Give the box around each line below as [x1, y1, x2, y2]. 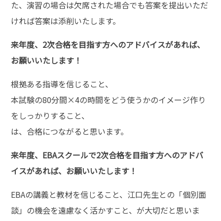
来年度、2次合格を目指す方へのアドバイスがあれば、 [11, 38, 205, 50]
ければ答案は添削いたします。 [11, 14, 121, 27]
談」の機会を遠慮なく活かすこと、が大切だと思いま [11, 204, 200, 216]
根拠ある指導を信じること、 [11, 77, 113, 90]
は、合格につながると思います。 [11, 125, 129, 137]
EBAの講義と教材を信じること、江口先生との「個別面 [11, 188, 207, 200]
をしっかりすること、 [11, 109, 90, 121]
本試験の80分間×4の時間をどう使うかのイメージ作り [11, 93, 206, 106]
